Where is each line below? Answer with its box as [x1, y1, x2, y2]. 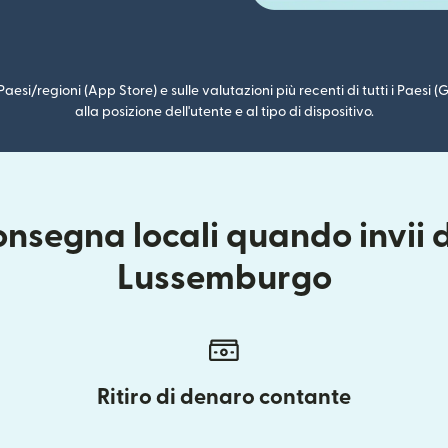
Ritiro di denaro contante [97, 386, 351, 408]
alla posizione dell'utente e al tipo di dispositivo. [74, 105, 374, 119]
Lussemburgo [116, 261, 332, 296]
